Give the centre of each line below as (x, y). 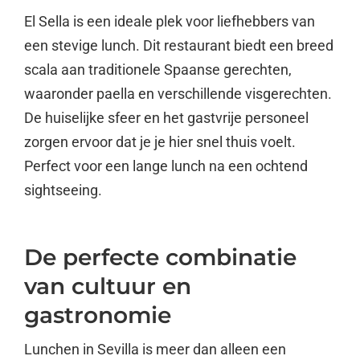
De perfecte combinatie (160, 257)
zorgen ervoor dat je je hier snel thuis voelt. (160, 141)
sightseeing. (63, 190)
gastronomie (98, 315)
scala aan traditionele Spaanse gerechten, (158, 69)
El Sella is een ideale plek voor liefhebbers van (170, 21)
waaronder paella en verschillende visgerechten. (178, 93)
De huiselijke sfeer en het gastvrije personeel (166, 117)
